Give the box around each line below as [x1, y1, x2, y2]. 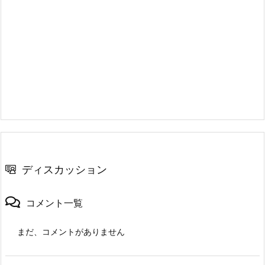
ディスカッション [22, 163, 107, 176]
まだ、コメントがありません [17, 227, 125, 237]
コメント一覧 [26, 197, 83, 209]
